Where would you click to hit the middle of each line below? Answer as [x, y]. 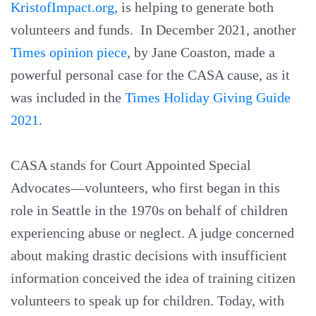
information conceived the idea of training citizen [153, 278]
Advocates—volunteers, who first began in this [145, 187]
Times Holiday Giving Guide [208, 97]
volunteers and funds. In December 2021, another [153, 29]
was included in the [68, 97]
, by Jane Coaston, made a [201, 52]
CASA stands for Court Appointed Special [131, 165]
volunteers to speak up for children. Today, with [147, 300]
